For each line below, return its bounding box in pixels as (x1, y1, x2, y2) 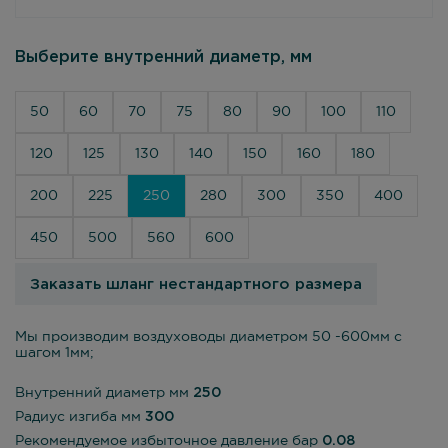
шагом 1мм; (15, 347, 94, 359)
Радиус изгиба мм (15, 411, 145, 423)
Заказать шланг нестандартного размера (30, 277, 362, 291)
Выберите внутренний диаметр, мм (15, 50, 312, 65)
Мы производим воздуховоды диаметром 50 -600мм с (15, 331, 402, 343)
